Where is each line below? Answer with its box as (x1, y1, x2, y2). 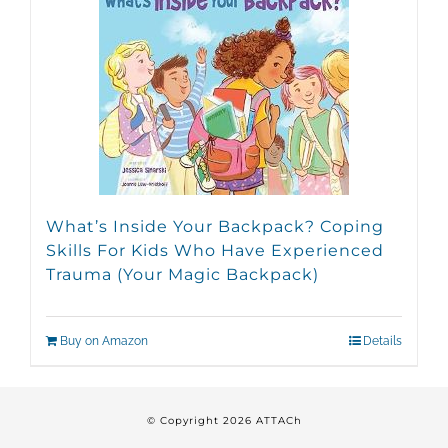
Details (363, 334, 402, 348)
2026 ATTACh (222, 414, 302, 427)
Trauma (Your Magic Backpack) (46, 265, 319, 284)
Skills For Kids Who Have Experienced (46, 241, 384, 260)
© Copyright (146, 414, 223, 427)
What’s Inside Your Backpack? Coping (46, 217, 384, 236)
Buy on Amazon (60, 334, 148, 348)
